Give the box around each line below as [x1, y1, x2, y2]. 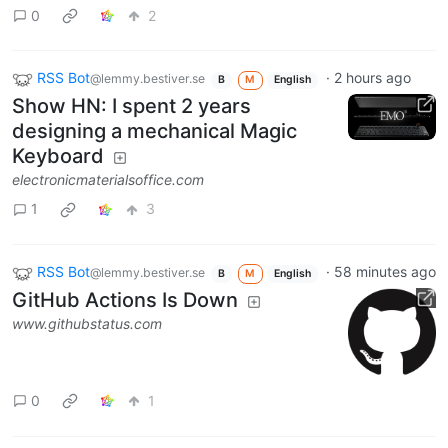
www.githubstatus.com [12, 314, 162, 332]
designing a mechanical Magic [12, 118, 297, 143]
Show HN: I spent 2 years [12, 93, 251, 118]
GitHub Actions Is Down [12, 287, 238, 312]
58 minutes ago [333, 262, 436, 280]
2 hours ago [333, 69, 411, 87]
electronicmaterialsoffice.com [12, 170, 204, 188]
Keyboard [12, 143, 104, 168]
